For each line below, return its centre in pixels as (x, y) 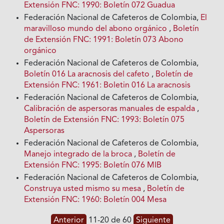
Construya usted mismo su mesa (84, 189)
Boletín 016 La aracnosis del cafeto (88, 75)
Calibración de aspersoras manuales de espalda (111, 109)
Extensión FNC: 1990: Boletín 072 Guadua (100, 6)
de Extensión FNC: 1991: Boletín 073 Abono (104, 40)
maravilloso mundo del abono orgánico (97, 29)
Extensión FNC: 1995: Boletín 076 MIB (93, 166)
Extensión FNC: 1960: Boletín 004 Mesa (95, 200)
